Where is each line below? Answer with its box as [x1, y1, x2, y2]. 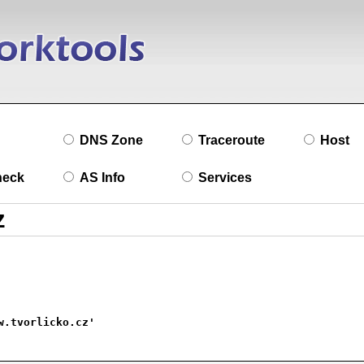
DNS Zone [80, 133, 143, 147]
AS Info [80, 171, 125, 184]
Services [198, 171, 252, 184]
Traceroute [198, 133, 265, 147]
